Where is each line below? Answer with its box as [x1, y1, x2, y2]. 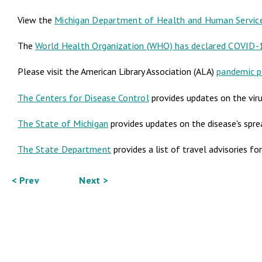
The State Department [18, 143, 111, 156]
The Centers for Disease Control [18, 91, 149, 104]
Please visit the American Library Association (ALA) [18, 65, 216, 78]
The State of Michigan [18, 117, 109, 129]
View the [18, 14, 54, 26]
